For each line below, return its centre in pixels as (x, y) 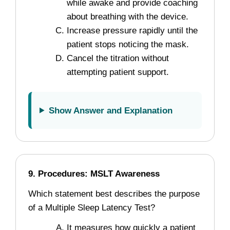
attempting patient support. (118, 72)
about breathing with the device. (128, 16)
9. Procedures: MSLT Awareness (94, 174)
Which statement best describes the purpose (114, 194)
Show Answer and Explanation (111, 110)
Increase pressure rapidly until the (132, 30)
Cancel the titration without (118, 58)
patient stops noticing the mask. (128, 44)
